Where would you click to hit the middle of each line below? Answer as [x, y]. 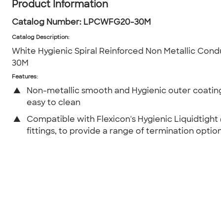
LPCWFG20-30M [117, 23]
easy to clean [54, 103]
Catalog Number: [47, 23]
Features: [25, 77]
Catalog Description [40, 38]
